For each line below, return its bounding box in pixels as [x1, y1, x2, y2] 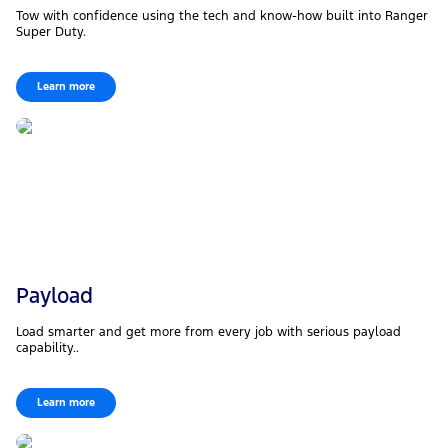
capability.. [16, 340, 79, 357]
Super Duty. [16, 24, 86, 41]
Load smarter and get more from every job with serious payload [16, 324, 401, 341]
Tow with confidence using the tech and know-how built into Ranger [16, 8, 428, 25]
